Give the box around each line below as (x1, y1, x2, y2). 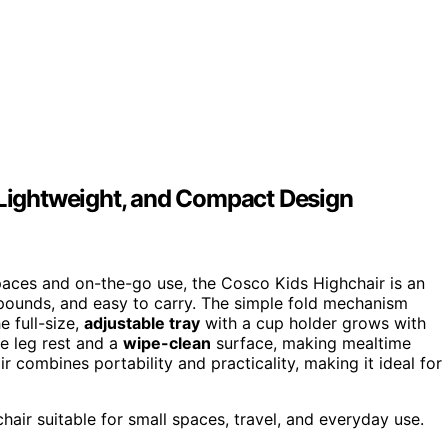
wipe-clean (123, 333, 211, 354)
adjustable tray (84, 313, 200, 334)
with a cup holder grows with (200, 313, 426, 334)
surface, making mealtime (211, 333, 411, 354)
